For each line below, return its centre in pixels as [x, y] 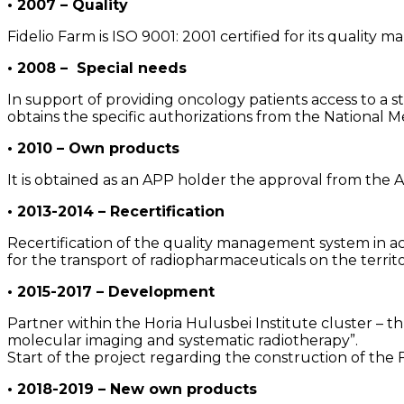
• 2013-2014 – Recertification [116, 212]
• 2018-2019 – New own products [132, 390]
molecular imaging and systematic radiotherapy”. [183, 341]
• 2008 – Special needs [97, 69]
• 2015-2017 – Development [111, 292]
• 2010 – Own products [93, 149]
